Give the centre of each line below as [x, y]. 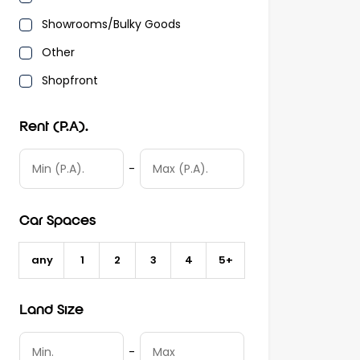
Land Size [51, 311]
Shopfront [70, 81]
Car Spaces [57, 222]
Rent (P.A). [54, 128]
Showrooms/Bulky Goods [111, 25]
